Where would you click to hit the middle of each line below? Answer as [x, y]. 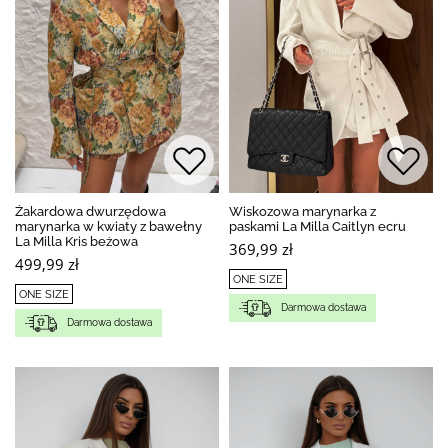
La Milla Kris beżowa [76, 241]
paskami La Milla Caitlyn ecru [317, 226]
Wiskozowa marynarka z [302, 211]
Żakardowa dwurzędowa [90, 211]
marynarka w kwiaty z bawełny [108, 226]
